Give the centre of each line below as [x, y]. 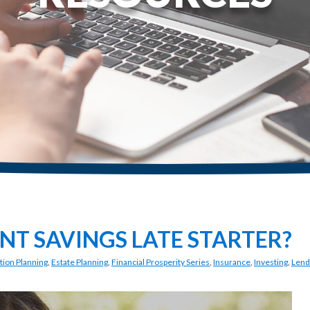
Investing [271, 262]
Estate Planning [80, 262]
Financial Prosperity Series [161, 262]
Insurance [232, 262]
